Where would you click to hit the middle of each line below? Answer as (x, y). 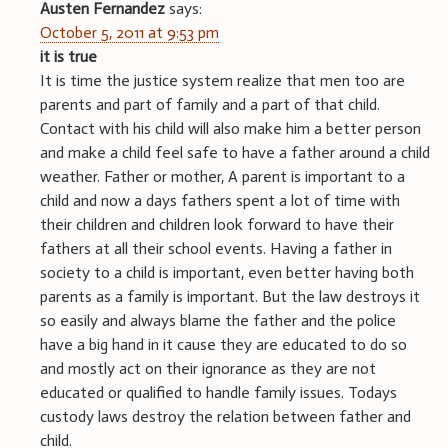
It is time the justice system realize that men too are (222, 80)
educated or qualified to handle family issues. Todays (218, 392)
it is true (68, 56)
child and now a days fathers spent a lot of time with (220, 200)
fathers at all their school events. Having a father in (216, 248)
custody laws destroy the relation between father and (225, 416)
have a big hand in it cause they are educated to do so (223, 344)
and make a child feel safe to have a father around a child (235, 152)
